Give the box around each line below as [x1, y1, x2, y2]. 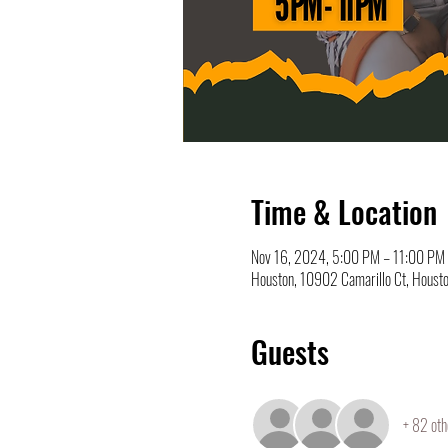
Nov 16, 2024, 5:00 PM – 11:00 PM [250, 245, 445, 269]
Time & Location [250, 189, 437, 234]
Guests [250, 329, 329, 374]
